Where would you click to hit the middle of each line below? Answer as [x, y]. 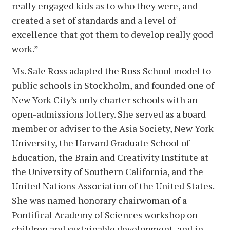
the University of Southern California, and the [108, 172]
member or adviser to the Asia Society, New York [113, 129]
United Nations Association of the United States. [113, 186]
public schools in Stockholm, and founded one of [113, 85]
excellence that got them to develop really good [112, 35]
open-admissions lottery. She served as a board [109, 114]
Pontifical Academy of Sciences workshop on [105, 215]
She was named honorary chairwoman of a [99, 200]
